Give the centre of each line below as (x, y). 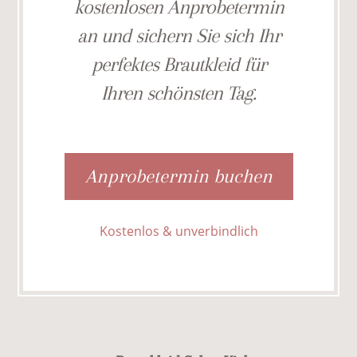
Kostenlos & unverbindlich (178, 231)
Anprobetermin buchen (178, 177)
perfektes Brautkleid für (178, 64)
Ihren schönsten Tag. (178, 92)
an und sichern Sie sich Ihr (178, 35)
